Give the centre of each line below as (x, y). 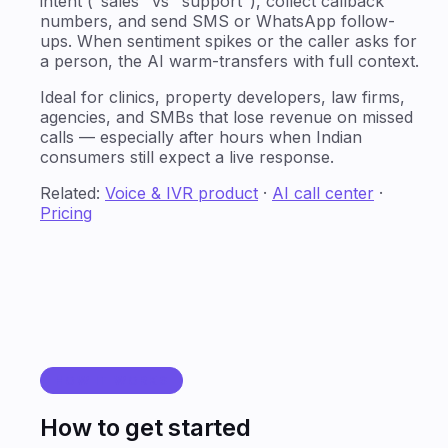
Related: (70, 193)
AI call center (323, 193)
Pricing (66, 213)
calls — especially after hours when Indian (201, 137)
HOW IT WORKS (112, 381)
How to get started (145, 428)
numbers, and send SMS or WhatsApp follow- (217, 21)
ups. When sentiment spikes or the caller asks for (228, 41)
